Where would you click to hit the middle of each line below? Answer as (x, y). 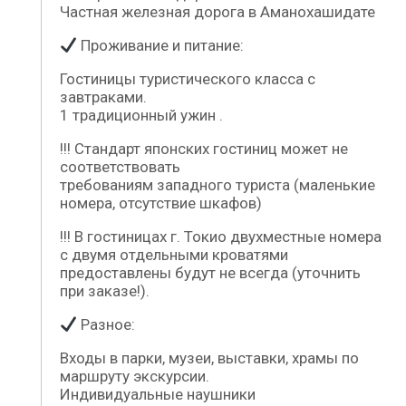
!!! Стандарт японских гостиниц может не (204, 149)
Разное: (106, 325)
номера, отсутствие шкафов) (161, 203)
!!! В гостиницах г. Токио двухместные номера (221, 237)
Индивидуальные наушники (158, 395)
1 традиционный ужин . (141, 116)
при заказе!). (105, 291)
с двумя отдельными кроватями (174, 255)
